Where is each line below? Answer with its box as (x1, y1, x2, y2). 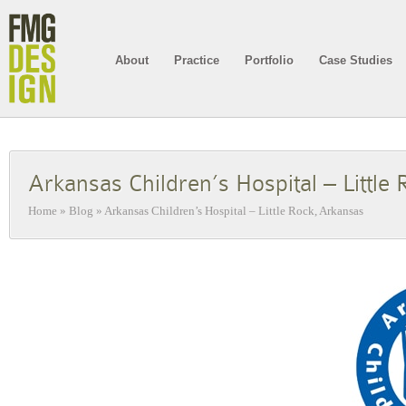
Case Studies (319, 53, 392, 67)
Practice (174, 53, 219, 67)
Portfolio (245, 53, 294, 67)
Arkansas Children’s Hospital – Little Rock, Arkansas (104, 204, 363, 217)
